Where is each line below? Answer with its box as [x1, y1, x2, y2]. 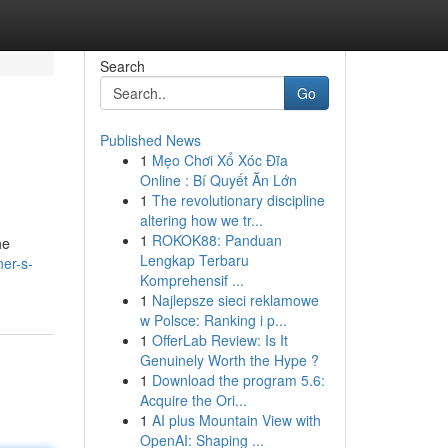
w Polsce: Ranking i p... [139, 310, 287, 330]
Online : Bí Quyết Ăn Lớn [139, 170, 297, 190]
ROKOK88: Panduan [151, 230, 282, 250]
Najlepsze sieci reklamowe [151, 290, 319, 310]
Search [99, 56, 145, 76]
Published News [99, 130, 201, 150]
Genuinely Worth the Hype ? [139, 350, 319, 370]
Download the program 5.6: [151, 370, 325, 390]
